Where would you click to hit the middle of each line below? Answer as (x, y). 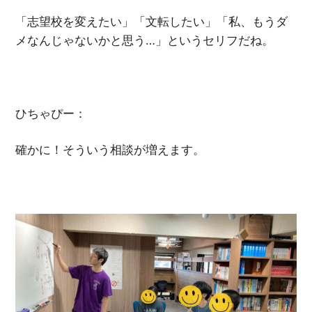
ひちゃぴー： (51, 113)
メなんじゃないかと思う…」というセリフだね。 (145, 40)
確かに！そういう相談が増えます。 (110, 150)
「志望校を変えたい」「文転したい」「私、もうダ (152, 21)
